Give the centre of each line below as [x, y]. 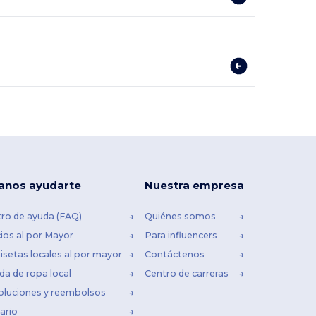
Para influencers [181, 236]
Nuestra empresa [195, 186]
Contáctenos [175, 255]
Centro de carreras [187, 274]
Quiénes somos [181, 217]
